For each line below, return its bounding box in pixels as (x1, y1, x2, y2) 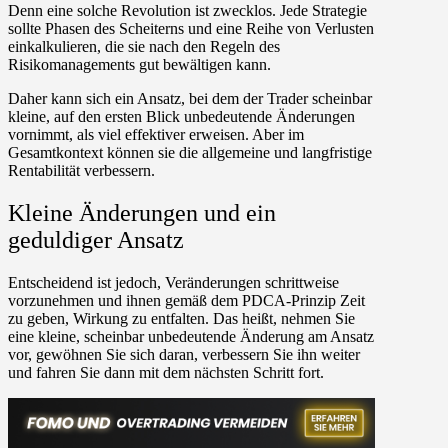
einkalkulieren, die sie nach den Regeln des (8, 38, 280, 56)
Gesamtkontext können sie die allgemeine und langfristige (8, 144, 372, 162)
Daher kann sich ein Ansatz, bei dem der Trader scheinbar (8, 90, 372, 108)
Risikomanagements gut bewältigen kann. (8, 56, 271, 74)
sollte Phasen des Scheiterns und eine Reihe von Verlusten (8, 20, 374, 38)
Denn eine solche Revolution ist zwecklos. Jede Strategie (8, 2, 367, 20)
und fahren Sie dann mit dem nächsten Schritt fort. (8, 363, 324, 381)
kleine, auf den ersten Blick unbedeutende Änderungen (8, 108, 355, 126)
